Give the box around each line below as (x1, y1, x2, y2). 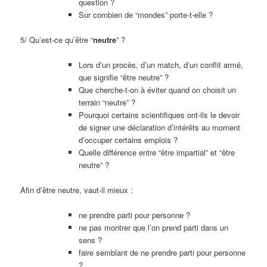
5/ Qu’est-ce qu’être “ (20, 33, 94, 45)
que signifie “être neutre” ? (78, 71, 169, 83)
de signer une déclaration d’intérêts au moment (78, 121, 240, 133)
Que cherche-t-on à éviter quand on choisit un (78, 83, 236, 95)
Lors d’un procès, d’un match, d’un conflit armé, (78, 58, 243, 70)
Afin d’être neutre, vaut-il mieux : (20, 184, 133, 195)
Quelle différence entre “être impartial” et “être (78, 146, 235, 158)
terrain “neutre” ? (78, 96, 135, 108)
